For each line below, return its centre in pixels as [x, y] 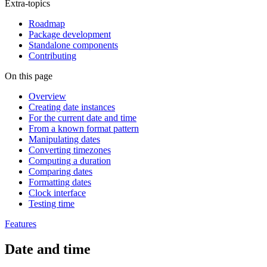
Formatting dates [60, 182]
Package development [70, 34]
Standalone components [73, 45]
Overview [47, 96]
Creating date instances [72, 107]
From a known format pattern [84, 128]
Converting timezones [70, 150]
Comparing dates [60, 171]
